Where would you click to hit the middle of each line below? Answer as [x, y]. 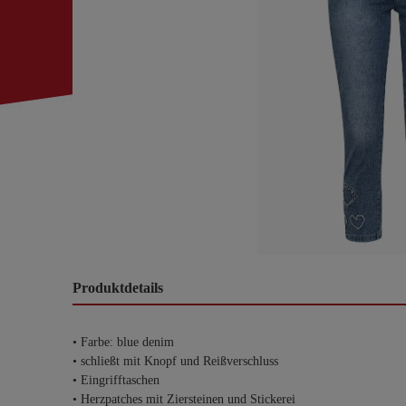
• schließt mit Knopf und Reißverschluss [175, 361]
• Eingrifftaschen [116, 380]
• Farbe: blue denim [123, 342]
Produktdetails [118, 288]
